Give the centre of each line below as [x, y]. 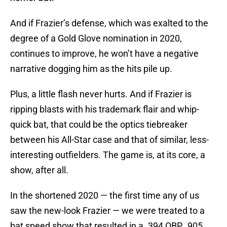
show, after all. [39, 170]
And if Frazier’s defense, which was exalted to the [109, 23]
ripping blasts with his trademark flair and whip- [105, 109]
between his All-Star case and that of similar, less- [109, 140]
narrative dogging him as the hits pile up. [91, 69]
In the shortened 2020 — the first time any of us [105, 196]
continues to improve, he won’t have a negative [104, 54]
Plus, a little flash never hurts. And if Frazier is [101, 94]
